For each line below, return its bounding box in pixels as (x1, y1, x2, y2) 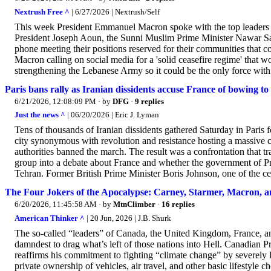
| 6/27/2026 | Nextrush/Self (70, 7, 160, 16)
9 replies (135, 96, 164, 106)
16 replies (162, 200, 195, 209)
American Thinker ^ (15, 213, 85, 223)
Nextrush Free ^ (15, 7, 70, 16)
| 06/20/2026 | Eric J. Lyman (65, 110, 159, 120)
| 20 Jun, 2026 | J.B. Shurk (85, 213, 171, 223)
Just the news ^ (15, 110, 65, 120)
